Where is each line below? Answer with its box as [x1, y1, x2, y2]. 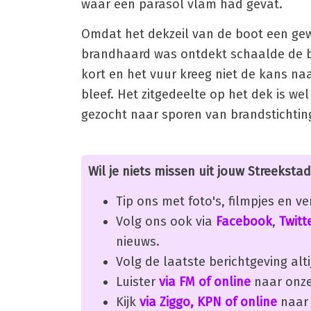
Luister [116, 274, 159, 289]
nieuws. [116, 233, 160, 249]
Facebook [216, 213, 272, 229]
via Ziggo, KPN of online [140, 294, 277, 310]
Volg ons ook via [116, 213, 216, 229]
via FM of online [159, 274, 251, 289]
